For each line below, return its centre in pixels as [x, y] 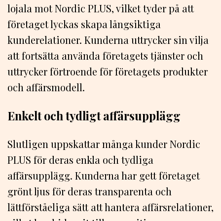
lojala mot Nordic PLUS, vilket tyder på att [101, 8]
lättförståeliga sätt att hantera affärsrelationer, [110, 207]
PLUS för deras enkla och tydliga [80, 160]
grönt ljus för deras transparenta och [90, 191]
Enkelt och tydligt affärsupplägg [94, 115]
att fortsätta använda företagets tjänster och [105, 55]
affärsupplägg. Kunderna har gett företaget [104, 176]
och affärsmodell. [46, 87]
